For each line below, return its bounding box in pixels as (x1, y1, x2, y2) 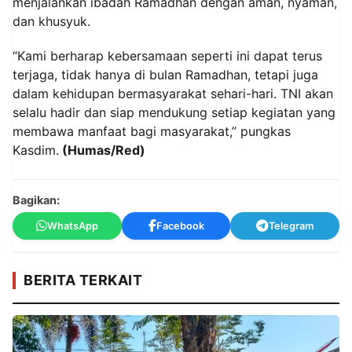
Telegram (269, 219, 314, 232)
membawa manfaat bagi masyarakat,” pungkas (13, 123, 291, 139)
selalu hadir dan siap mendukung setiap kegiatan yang (13, 104, 335, 120)
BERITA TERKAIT (24, 271, 142, 288)
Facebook (156, 219, 204, 232)
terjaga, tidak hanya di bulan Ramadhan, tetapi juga (13, 66, 318, 82)
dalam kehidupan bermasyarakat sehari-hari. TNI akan (13, 85, 333, 101)
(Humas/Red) (59, 141, 145, 158)
